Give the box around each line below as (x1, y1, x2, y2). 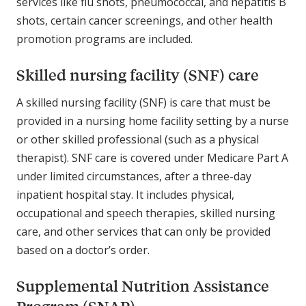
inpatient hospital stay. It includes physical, (16, 187, 234, 203)
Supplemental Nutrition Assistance (16, 276, 269, 296)
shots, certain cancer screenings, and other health (16, 13, 273, 29)
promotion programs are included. (16, 31, 198, 47)
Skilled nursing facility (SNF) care (16, 65, 262, 85)
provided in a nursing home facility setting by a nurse (16, 113, 289, 129)
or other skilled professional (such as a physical (16, 132, 259, 148)
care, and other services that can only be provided (16, 224, 270, 240)
